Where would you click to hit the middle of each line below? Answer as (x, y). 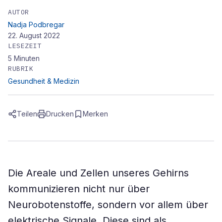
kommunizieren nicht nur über (79, 189)
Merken (95, 114)
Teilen (27, 114)
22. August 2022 (34, 35)
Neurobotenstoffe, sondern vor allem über (108, 205)
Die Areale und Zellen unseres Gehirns (98, 173)
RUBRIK (21, 69)
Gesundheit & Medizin (44, 81)
